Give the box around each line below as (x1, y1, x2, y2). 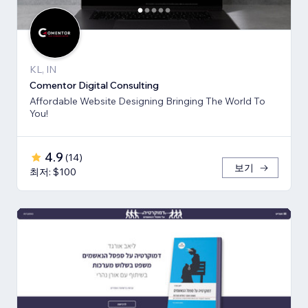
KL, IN (30, 63, 56, 76)
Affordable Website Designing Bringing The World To (30, 95, 265, 108)
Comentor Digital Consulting (30, 79, 159, 92)
